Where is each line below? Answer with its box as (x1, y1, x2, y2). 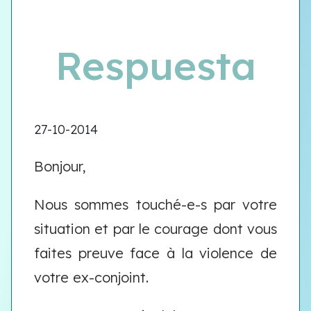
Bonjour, (34, 158, 86, 175)
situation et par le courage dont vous (34, 220, 277, 237)
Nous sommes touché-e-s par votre (34, 196, 277, 213)
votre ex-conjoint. (34, 269, 149, 286)
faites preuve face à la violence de (34, 244, 277, 262)
